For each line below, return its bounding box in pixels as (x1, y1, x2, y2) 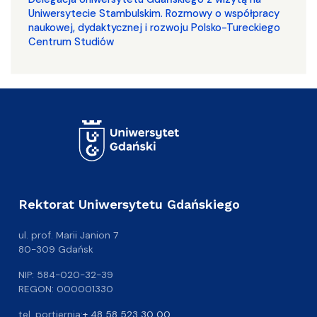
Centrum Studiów (28, 35, 114, 49)
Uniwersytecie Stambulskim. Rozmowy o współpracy (28, 6, 279, 21)
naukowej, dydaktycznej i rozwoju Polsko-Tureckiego (28, 21, 280, 35)
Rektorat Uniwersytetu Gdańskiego (28, 196, 240, 212)
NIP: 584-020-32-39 (18, 267, 113, 281)
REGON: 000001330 (18, 282, 113, 295)
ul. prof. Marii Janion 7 (18, 228, 118, 241)
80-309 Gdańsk (18, 242, 93, 255)
